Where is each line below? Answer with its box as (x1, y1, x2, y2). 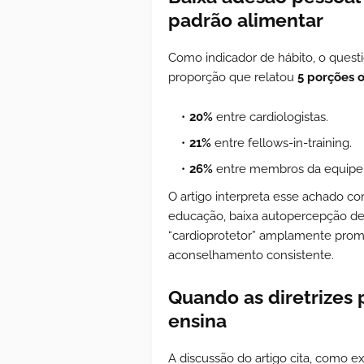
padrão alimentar (168, 8, 323, 31)
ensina (168, 309, 227, 331)
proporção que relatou (168, 69, 297, 84)
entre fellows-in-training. (211, 135, 352, 150)
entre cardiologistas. (213, 109, 328, 124)
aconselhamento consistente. (168, 247, 334, 262)
